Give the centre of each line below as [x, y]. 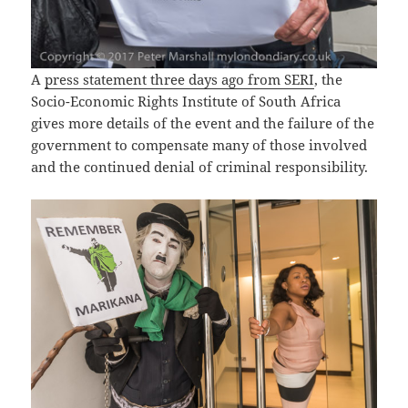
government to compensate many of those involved [199, 145]
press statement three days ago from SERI [180, 80]
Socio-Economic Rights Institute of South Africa [186, 102]
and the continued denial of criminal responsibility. [200, 167]
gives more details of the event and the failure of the [203, 123]
